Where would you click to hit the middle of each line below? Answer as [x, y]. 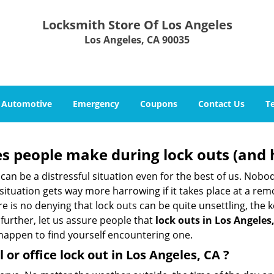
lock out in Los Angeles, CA [140, 255]
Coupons [159, 104]
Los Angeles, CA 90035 [137, 40]
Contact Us [221, 104]
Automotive [27, 104]
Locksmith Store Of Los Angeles [137, 25]
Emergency [96, 104]
